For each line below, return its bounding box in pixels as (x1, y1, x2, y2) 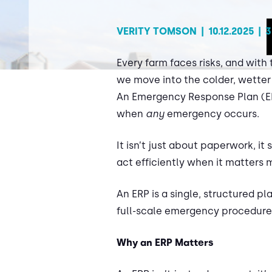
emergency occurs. (165, 108, 259, 120)
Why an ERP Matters (117, 237, 214, 249)
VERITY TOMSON (117, 25, 197, 38)
